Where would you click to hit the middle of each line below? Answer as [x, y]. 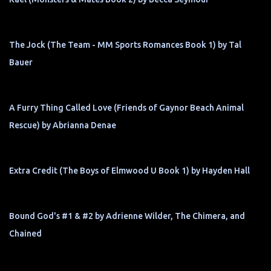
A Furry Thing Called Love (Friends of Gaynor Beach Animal [126, 108]
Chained [25, 233]
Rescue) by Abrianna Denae [63, 125]
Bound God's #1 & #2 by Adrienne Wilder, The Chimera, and [127, 216]
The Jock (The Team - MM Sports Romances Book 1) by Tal [125, 45]
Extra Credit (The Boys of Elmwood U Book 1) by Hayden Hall [129, 171]
